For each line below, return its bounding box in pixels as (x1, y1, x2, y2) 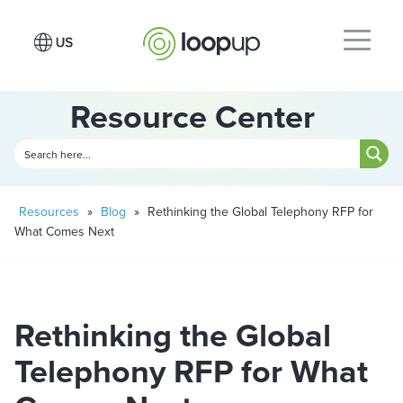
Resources (19, 202, 79, 221)
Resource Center (70, 93, 315, 140)
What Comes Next (14, 222, 114, 241)
